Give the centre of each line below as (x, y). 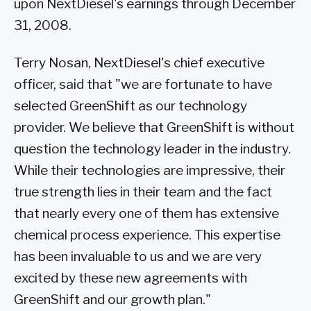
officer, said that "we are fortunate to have (143, 84)
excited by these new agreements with (131, 278)
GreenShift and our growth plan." (112, 299)
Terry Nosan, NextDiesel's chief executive (139, 62)
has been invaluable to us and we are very (138, 256)
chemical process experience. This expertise (147, 235)
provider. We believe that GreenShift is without (154, 127)
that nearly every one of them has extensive (146, 213)
